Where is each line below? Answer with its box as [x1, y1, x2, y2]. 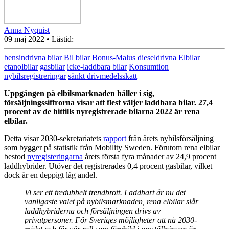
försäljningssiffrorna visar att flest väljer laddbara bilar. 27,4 [4, 98, 213, 107]
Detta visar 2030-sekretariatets [4, 133, 103, 143]
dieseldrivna [138, 53, 176, 62]
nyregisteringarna [27, 152, 83, 161]
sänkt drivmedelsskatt [68, 71, 137, 80]
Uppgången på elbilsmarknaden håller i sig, [4, 88, 154, 98]
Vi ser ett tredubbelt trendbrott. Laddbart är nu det [25, 188, 186, 197]
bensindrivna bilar [4, 53, 62, 62]
